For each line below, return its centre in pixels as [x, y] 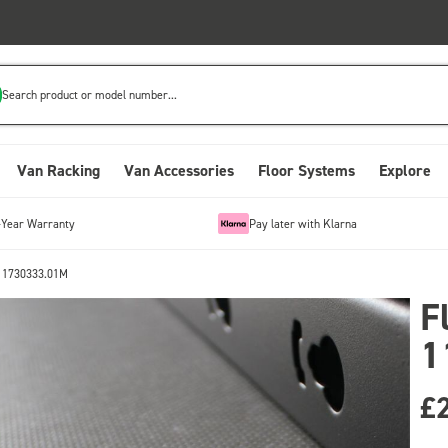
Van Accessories [179, 170]
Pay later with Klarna [302, 223]
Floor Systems [306, 170]
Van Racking [58, 170]
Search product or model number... [90, 94]
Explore [405, 170]
